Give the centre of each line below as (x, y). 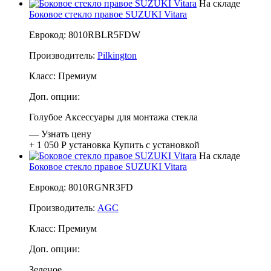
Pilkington (117, 55)
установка (90, 145)
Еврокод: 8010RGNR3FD (81, 187)
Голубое (46, 117)
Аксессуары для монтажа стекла (131, 117)
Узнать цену (66, 134)
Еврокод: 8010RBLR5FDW (85, 34)
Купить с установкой (156, 145)
